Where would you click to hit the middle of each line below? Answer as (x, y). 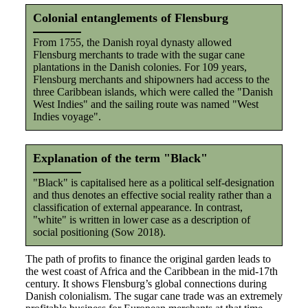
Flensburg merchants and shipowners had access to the (151, 79)
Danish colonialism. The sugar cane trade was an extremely (154, 296)
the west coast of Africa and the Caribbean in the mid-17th (151, 271)
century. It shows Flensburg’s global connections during (146, 284)
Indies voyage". (67, 117)
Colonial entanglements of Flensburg (130, 18)
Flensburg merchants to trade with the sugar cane (139, 55)
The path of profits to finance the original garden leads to (148, 259)
